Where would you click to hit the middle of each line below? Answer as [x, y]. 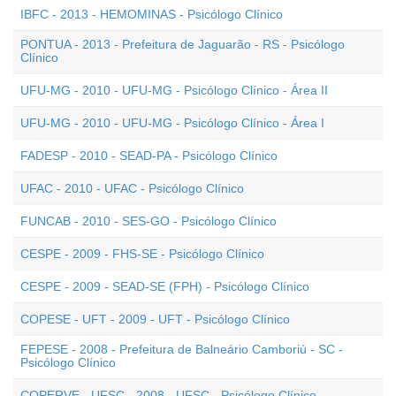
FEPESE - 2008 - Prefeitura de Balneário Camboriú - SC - [182, 349]
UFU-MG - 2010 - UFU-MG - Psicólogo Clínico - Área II [174, 90]
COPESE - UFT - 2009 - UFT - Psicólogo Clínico [155, 319]
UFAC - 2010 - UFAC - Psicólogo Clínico [132, 188]
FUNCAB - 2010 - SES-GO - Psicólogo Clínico [148, 221]
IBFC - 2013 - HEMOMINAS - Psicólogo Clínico [152, 14]
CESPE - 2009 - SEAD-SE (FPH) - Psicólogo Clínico [165, 286]
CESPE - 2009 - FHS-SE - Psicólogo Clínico [142, 254]
